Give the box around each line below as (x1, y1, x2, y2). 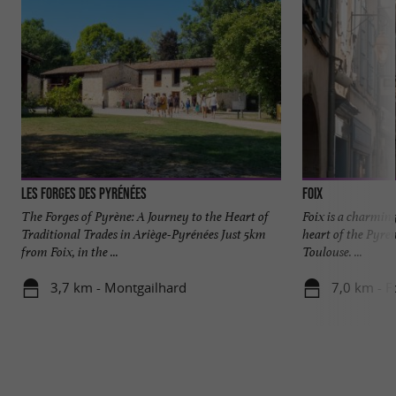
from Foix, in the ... (21, 243, 118, 261)
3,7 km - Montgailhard (49, 279, 187, 297)
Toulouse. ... (302, 243, 362, 261)
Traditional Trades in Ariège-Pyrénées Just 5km (21, 225, 266, 243)
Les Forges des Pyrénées (21, 184, 147, 202)
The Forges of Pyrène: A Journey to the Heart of (21, 208, 269, 225)
